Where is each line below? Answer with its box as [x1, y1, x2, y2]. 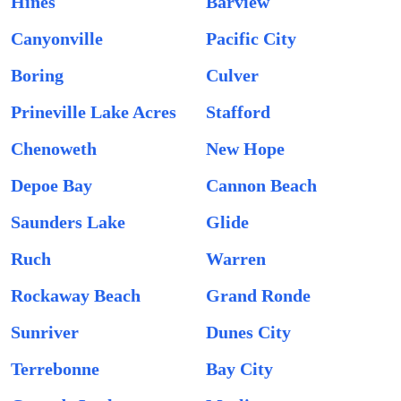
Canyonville [11, 29, 103, 48]
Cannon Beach [206, 175, 317, 195]
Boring [11, 65, 64, 85]
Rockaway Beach [11, 286, 141, 305]
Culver [206, 65, 259, 85]
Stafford [206, 102, 270, 122]
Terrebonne [11, 359, 99, 379]
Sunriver [11, 322, 79, 342]
